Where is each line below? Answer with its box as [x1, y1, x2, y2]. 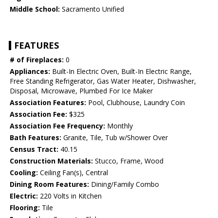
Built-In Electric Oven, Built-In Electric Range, [50, 67, 192, 76]
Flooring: [10, 203, 40, 213]
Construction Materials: [10, 156, 93, 166]
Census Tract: [10, 145, 58, 154]
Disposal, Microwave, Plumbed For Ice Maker [10, 86, 153, 96]
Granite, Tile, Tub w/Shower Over [61, 133, 168, 143]
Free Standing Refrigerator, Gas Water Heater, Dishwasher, [10, 76, 196, 86]
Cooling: [10, 168, 38, 178]
